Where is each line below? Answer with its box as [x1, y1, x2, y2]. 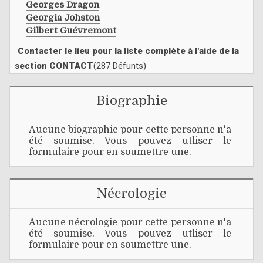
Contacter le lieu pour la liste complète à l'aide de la [18, 45, 239, 56]
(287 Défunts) [93, 60, 146, 71]
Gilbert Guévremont [26, 25, 116, 36]
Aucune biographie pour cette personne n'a [29, 124, 231, 136]
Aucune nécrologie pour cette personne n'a [29, 217, 231, 228]
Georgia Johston [26, 12, 100, 23]
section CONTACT [15, 60, 93, 71]
